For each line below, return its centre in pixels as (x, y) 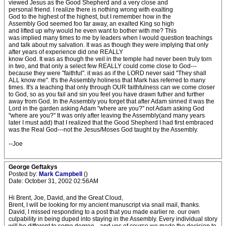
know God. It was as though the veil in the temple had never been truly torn (110, 59)
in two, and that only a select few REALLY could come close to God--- (103, 66)
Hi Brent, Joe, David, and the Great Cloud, (66, 198)
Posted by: (24, 174)
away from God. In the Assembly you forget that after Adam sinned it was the (111, 101)
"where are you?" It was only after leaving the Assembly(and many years (107, 116)
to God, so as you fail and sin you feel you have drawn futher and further (106, 94)
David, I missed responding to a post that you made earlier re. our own (104, 212)
